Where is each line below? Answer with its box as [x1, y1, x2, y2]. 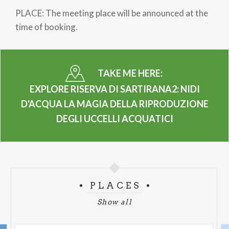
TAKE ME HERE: [97, 67, 164, 79]
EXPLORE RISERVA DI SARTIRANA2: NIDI [29, 83, 200, 95]
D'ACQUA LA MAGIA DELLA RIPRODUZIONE [20, 98, 209, 109]
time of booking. [15, 21, 78, 32]
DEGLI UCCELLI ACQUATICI [56, 112, 173, 124]
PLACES [89, 180, 142, 191]
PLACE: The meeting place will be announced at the [15, 7, 208, 18]
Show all [97, 197, 132, 206]
